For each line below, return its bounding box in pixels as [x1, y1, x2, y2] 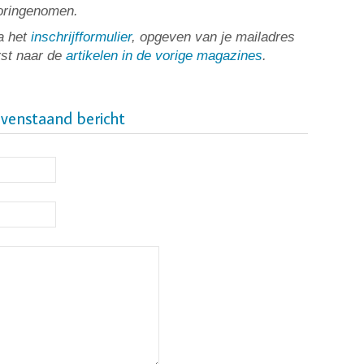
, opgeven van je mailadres [132, 28, 295, 45]
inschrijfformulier [31, 28, 132, 45]
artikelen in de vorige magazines [66, 47, 262, 63]
